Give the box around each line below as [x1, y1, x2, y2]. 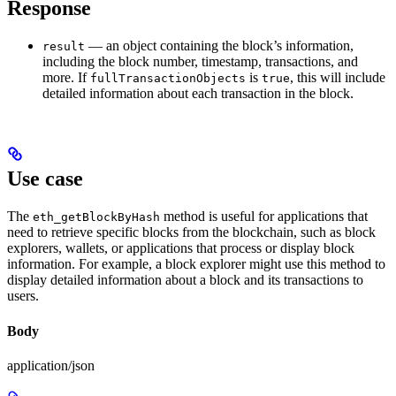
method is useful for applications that [160, 209, 368, 225]
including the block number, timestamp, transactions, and [42, 54, 358, 70]
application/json [7, 357, 95, 373]
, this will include [290, 70, 385, 86]
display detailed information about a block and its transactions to [7, 272, 363, 288]
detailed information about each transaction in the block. [42, 86, 354, 102]
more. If [42, 70, 90, 86]
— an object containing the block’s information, [85, 38, 354, 54]
